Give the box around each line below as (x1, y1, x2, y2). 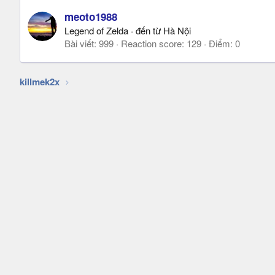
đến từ (136, 24, 161, 37)
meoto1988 (64, 9, 117, 25)
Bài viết (64, 37, 94, 50)
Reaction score (121, 37, 182, 50)
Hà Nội (163, 24, 191, 37)
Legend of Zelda (64, 24, 128, 37)
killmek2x (20, 75, 60, 88)
